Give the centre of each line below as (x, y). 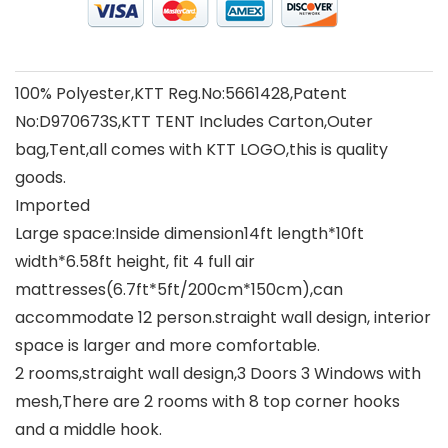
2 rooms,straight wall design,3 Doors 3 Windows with (218, 373)
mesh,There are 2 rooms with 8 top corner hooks (207, 401)
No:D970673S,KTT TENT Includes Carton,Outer (194, 121)
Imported (52, 205)
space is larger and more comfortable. (167, 345)
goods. (40, 177)
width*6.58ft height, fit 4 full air (135, 261)
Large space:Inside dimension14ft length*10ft (189, 233)
